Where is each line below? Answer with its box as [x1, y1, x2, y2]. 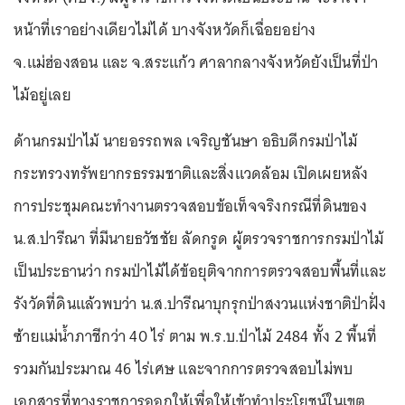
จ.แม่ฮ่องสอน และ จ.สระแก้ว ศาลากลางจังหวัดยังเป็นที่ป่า [14, 49, 379, 77]
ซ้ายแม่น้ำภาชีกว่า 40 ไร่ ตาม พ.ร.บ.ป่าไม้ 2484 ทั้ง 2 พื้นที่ [14, 323, 377, 351]
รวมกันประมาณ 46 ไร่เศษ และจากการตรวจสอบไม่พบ [14, 355, 353, 383]
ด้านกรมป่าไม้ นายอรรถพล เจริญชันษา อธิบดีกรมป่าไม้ [14, 127, 358, 155]
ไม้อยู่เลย [14, 81, 71, 109]
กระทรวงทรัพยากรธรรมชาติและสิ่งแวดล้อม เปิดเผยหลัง [14, 160, 369, 188]
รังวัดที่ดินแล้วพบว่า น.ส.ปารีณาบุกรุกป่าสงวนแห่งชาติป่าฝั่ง [14, 290, 386, 318]
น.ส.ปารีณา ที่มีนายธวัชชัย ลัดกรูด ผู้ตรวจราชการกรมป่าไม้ [14, 225, 384, 253]
